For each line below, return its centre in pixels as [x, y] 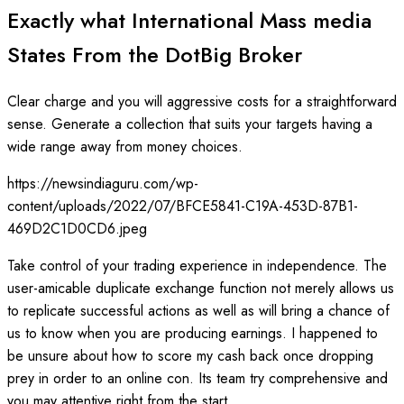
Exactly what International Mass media [189, 21]
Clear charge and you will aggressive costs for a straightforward [202, 101]
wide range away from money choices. [125, 146]
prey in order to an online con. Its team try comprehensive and [197, 378]
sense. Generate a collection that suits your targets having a [190, 124]
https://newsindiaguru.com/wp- [103, 183]
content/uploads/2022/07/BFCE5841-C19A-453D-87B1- [183, 206]
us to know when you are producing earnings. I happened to [193, 333]
